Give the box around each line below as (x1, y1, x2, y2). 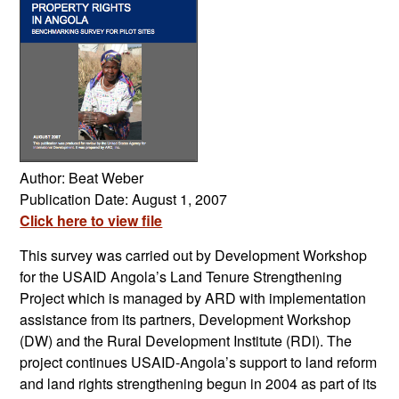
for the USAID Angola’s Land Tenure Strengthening (20, 266, 343, 288)
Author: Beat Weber (20, 167, 144, 189)
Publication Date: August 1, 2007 (20, 189, 228, 210)
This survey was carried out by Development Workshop (20, 245, 368, 266)
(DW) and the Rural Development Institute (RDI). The (20, 330, 353, 352)
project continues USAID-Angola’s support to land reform (20, 352, 378, 373)
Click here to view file (20, 210, 163, 232)
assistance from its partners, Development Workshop (20, 309, 352, 330)
